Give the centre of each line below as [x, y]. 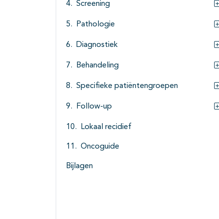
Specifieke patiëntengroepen [127, 86]
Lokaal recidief [106, 127]
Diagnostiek [97, 45]
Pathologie [96, 25]
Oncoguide [100, 147]
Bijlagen [79, 166]
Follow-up [94, 107]
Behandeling [98, 66]
